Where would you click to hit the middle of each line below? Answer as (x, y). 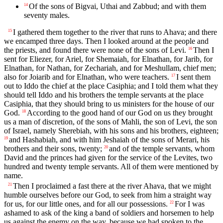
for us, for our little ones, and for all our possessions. (86, 204)
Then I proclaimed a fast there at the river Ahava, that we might (112, 186)
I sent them (193, 77)
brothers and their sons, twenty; (53, 149)
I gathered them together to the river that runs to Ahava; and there (115, 32)
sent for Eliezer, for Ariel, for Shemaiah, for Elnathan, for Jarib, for (108, 59)
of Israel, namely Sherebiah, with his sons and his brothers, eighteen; (111, 131)
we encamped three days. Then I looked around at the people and (106, 41)
